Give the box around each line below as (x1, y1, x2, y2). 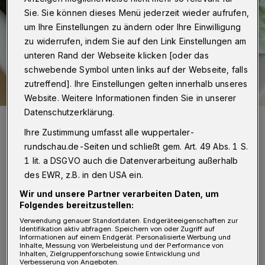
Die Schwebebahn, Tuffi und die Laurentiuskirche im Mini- (14, 113, 216, 122)
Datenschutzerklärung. (24, 106, 115, 117)
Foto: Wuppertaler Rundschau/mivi (14, 135, 114, 143)
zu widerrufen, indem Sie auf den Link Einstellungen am (24, 35, 247, 46)
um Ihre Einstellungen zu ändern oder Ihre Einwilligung (24, 21, 241, 32)
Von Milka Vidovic (14, 207, 84, 217)
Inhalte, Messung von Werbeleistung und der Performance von (20, 241, 224, 250)
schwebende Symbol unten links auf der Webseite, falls (24, 64, 248, 75)
